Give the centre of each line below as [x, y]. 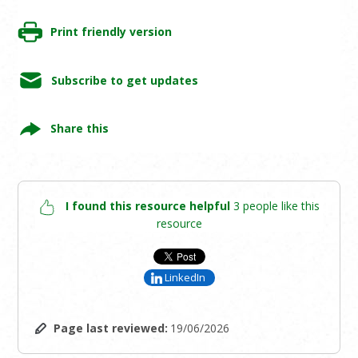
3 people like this [276, 206]
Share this [79, 129]
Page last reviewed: [110, 328]
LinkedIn [185, 278]
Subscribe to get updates [124, 80]
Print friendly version [111, 32]
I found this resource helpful [147, 206]
